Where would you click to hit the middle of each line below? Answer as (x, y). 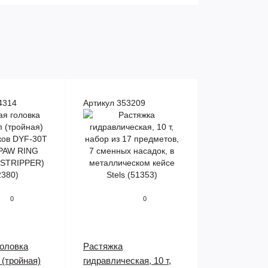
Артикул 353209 (114, 103)
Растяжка (103, 246)
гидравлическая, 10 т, (127, 261)
